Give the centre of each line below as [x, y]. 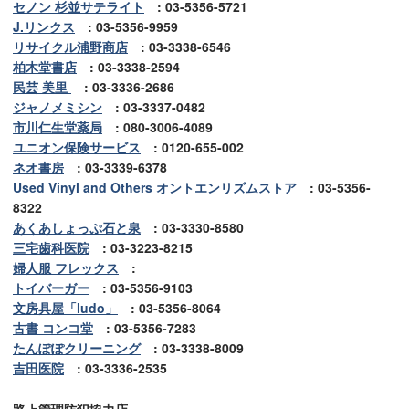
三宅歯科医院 [51, 248]
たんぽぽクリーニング [77, 348]
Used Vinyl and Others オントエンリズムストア [155, 188]
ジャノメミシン [58, 107]
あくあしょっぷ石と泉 [77, 228]
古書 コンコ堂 [53, 328]
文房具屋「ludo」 [65, 308]
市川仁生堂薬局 [58, 127]
